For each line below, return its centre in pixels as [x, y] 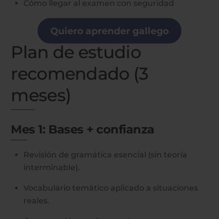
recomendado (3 [80, 74]
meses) [41, 95]
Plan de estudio [76, 52]
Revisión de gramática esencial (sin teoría [105, 154]
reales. [36, 200]
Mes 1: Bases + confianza [83, 130]
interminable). [52, 167]
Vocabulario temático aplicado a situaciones [111, 188]
